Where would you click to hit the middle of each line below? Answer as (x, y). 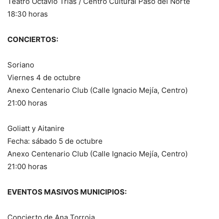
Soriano (21, 65)
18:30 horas (28, 14)
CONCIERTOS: (33, 40)
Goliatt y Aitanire (36, 129)
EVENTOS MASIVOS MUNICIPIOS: (67, 192)
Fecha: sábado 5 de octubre (55, 141)
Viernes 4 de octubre (44, 78)
